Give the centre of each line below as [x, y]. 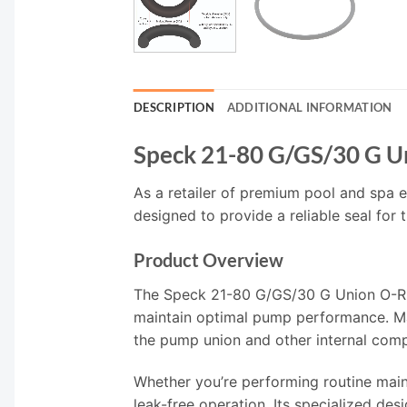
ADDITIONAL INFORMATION [309, 107]
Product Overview [208, 260]
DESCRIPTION [174, 107]
